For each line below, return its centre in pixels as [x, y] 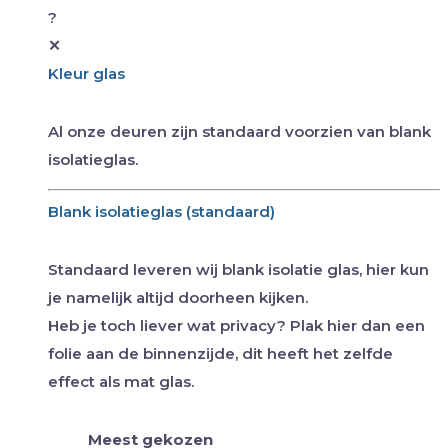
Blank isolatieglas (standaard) [161, 212]
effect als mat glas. [121, 382]
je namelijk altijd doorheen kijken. [178, 298]
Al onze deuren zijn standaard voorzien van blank [239, 131]
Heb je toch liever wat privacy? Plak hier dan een [236, 326]
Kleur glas [86, 73]
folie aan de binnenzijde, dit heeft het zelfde [220, 354]
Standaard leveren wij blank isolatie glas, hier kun [238, 270]
